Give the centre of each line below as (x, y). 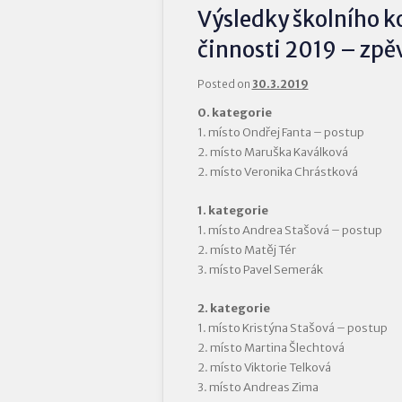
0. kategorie (234, 113)
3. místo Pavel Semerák (260, 270)
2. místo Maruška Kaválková (272, 152)
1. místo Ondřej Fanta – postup (280, 132)
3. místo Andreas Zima (258, 388)
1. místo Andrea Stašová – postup (289, 231)
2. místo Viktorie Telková (264, 368)
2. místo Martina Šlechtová (271, 348)
